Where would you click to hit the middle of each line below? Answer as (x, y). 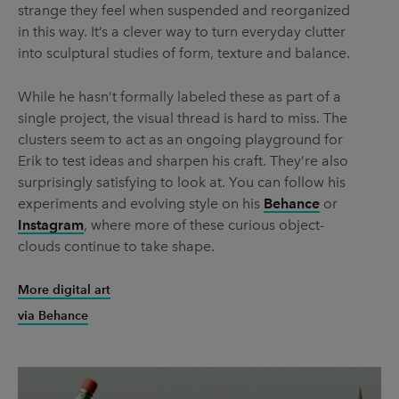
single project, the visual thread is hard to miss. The (183, 118)
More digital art (64, 289)
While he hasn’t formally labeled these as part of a (179, 96)
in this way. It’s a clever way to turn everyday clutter (182, 31)
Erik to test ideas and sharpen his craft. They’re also (183, 160)
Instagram (51, 224)
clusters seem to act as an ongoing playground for (180, 139)
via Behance (53, 315)
